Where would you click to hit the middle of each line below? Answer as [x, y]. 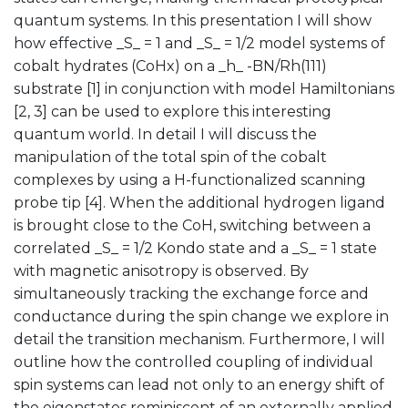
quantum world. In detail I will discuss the [165, 134]
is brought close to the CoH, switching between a [192, 225]
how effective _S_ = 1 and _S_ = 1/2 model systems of [199, 43]
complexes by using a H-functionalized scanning [190, 179]
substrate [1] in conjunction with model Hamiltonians [204, 88]
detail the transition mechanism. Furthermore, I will [199, 339]
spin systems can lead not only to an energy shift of [199, 384]
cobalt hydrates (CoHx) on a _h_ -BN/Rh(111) [170, 66]
